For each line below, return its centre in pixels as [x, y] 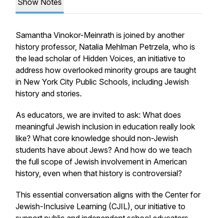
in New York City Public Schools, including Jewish [102, 82]
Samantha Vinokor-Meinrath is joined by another [100, 35]
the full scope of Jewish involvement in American [101, 162]
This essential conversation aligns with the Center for [108, 195]
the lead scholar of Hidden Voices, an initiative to [100, 58]
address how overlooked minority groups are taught [106, 70]
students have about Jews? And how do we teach [104, 150]
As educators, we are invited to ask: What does [98, 115]
